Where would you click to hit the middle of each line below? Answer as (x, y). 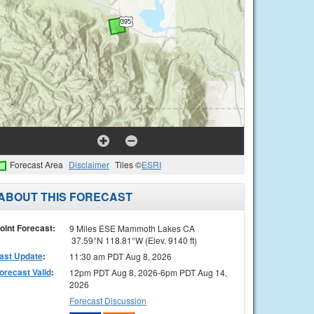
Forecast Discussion (108, 300)
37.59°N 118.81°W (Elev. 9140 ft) (133, 240)
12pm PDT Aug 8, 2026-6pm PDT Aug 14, (148, 272)
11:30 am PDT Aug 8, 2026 (120, 256)
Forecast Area (36, 164)
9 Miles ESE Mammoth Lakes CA (132, 228)
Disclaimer (89, 164)
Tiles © (128, 164)
